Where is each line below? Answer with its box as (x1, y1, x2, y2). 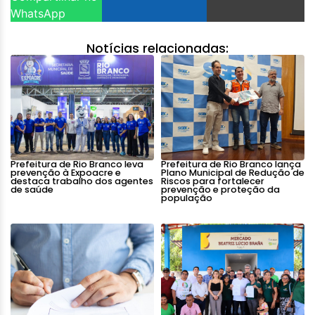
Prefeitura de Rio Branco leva (11, 158, 143, 171)
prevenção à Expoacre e (11, 167, 121, 179)
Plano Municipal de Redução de (161, 167, 304, 179)
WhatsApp (11, 6, 65, 21)
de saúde (11, 184, 53, 196)
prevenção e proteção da (161, 184, 280, 196)
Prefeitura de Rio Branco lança (161, 158, 301, 171)
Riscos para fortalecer (161, 175, 264, 188)
